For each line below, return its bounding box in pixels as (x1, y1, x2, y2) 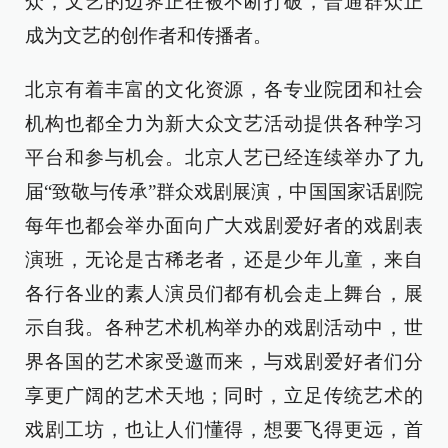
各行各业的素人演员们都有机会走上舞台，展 (25, 283, 423, 305)
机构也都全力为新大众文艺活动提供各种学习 (25, 113, 423, 135)
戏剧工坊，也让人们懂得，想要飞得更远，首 (25, 419, 423, 441)
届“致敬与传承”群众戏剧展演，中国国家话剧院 (25, 181, 423, 203)
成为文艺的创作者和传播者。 (25, 25, 272, 47)
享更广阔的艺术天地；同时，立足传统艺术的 (25, 385, 423, 407)
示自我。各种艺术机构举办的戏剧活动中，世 (25, 317, 423, 339)
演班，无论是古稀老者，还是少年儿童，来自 (25, 249, 423, 271)
